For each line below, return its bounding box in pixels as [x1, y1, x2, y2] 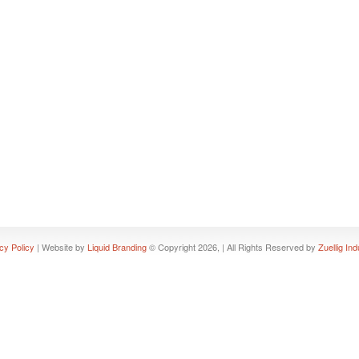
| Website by [34, 240, 87, 253]
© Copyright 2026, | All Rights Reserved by [146, 240, 318, 253]
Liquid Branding [87, 240, 147, 253]
